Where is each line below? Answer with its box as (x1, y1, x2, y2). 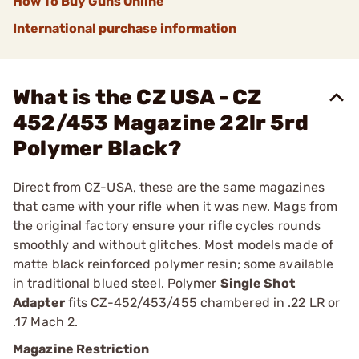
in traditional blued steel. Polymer (13, 276, 220, 291)
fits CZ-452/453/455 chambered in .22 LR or (64, 295, 341, 310)
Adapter (13, 295, 65, 310)
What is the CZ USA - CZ (13, 85, 262, 110)
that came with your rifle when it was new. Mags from (13, 199, 338, 214)
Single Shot (220, 276, 295, 291)
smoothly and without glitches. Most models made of (13, 237, 334, 252)
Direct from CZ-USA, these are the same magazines (13, 179, 325, 195)
